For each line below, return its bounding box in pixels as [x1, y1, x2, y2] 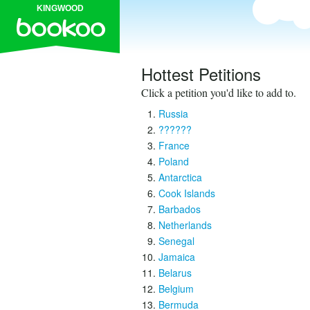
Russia [158, 107, 188, 120]
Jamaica [158, 250, 195, 264]
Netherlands [158, 218, 212, 232]
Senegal [158, 234, 194, 248]
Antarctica [158, 170, 202, 184]
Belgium [158, 282, 194, 295]
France [158, 138, 190, 152]
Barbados [158, 202, 201, 216]
